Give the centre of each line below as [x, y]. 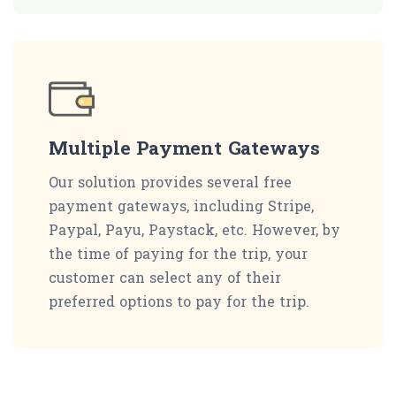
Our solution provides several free [170, 181]
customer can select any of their [165, 277]
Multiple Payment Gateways [184, 147]
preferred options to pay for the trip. [179, 301]
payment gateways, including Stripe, [181, 205]
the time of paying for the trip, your [178, 253]
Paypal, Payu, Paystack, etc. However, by [194, 229]
